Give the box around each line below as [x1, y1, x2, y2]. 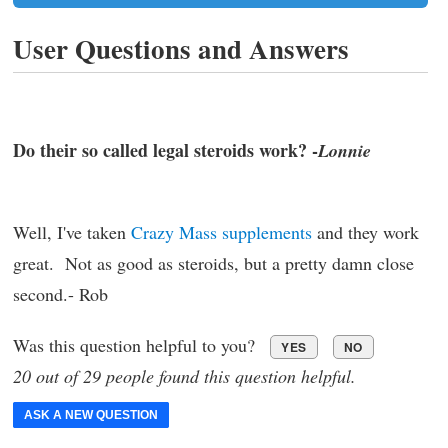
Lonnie [318, 138, 371, 164]
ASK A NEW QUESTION [24, 408, 158, 423]
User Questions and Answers [13, 28, 349, 68]
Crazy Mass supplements [131, 220, 312, 245]
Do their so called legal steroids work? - [13, 137, 318, 164]
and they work [312, 220, 419, 245]
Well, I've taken [13, 220, 131, 245]
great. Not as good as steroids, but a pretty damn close [13, 251, 414, 276]
